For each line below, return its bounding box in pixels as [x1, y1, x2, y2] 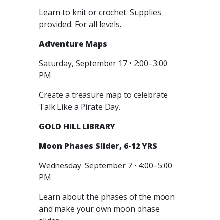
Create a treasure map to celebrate [39, 89, 168, 100]
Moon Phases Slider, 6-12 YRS [39, 140, 157, 151]
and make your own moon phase [39, 203, 160, 214]
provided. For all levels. [39, 19, 121, 29]
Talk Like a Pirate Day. [39, 101, 122, 112]
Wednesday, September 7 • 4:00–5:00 [39, 160, 172, 171]
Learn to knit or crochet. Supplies [39, 7, 161, 18]
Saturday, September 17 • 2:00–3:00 [39, 58, 167, 69]
